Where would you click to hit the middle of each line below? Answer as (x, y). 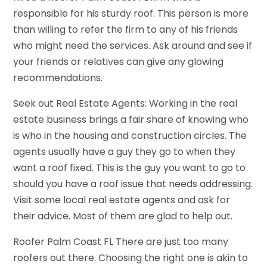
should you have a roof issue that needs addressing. (133, 184)
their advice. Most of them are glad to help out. (123, 216)
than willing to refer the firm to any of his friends (126, 29)
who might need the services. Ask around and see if (133, 45)
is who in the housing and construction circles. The (130, 135)
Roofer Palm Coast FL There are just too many (121, 241)
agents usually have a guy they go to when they (125, 151)
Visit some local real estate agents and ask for (122, 200)
